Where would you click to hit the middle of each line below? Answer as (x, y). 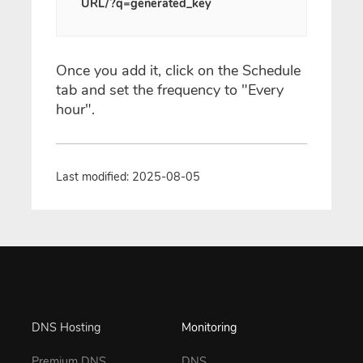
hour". (75, 109)
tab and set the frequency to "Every (170, 90)
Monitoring (209, 327)
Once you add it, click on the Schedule (178, 70)
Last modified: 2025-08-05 (128, 177)
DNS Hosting (66, 327)
